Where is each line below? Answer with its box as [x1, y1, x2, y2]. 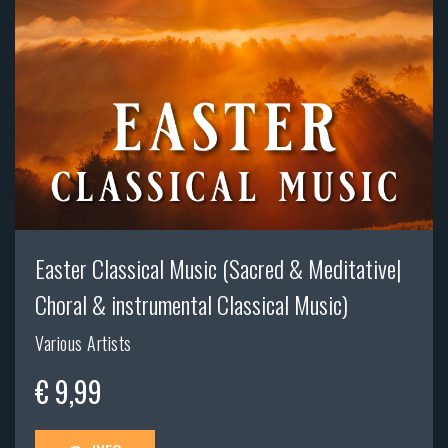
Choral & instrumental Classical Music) [35, 286, 348, 323]
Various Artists [35, 330, 132, 357]
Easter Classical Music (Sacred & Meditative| [35, 250, 402, 287]
